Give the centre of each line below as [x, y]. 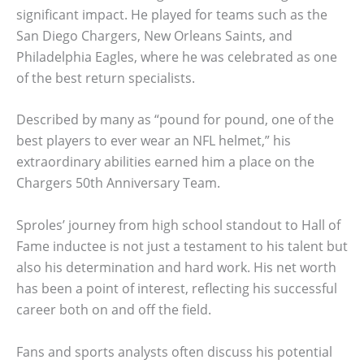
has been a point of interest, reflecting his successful [177, 288]
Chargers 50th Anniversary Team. [118, 183]
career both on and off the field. [114, 309]
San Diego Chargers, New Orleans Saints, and [154, 35]
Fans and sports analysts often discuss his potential [174, 351]
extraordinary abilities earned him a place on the [165, 162]
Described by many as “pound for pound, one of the [175, 120]
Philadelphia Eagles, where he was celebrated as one [177, 56]
